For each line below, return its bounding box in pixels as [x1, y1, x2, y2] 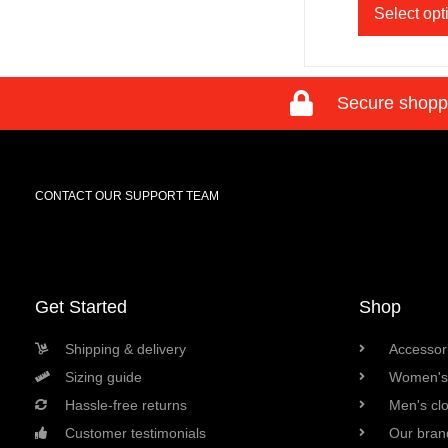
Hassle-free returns [65, 396, 187, 413]
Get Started [35, 296, 127, 317]
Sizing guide [65, 368, 142, 385]
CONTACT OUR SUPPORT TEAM [35, 188, 219, 203]
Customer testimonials [65, 424, 206, 441]
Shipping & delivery [65, 340, 186, 357]
